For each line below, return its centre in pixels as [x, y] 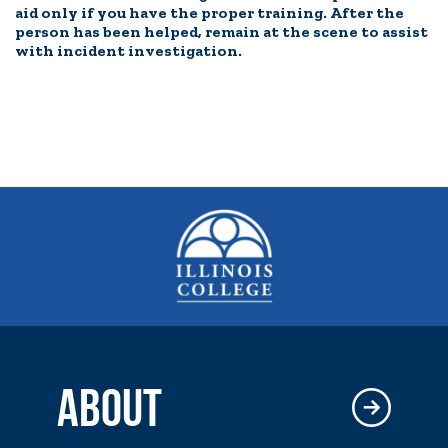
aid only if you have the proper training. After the [209, 12]
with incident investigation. [128, 50]
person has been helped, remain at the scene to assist [221, 31]
